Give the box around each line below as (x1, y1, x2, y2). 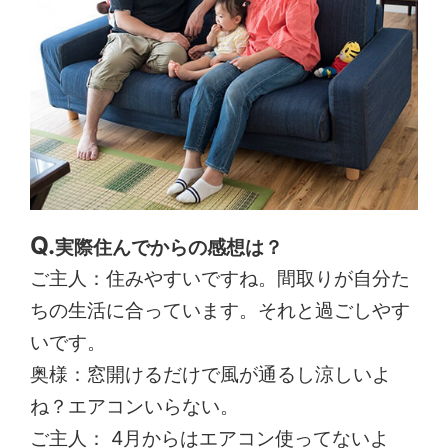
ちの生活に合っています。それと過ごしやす (30, 297, 411, 322)
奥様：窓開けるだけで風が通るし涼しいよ (30, 361, 392, 386)
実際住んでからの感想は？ (55, 234, 284, 259)
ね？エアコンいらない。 (30, 393, 240, 418)
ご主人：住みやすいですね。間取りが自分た (30, 265, 411, 290)
